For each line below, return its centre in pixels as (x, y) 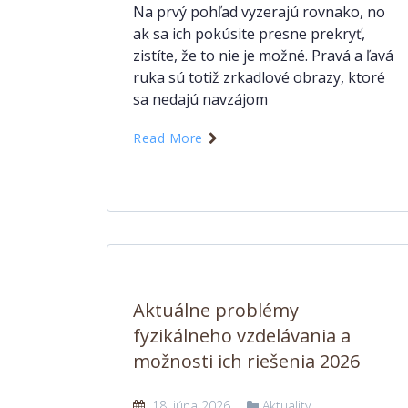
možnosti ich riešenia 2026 (246, 361)
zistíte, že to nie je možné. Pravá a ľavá (263, 56)
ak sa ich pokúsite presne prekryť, (249, 34)
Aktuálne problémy (216, 310)
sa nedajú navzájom (200, 99)
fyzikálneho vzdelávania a (242, 336)
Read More (170, 138)
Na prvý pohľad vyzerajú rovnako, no (259, 12)
